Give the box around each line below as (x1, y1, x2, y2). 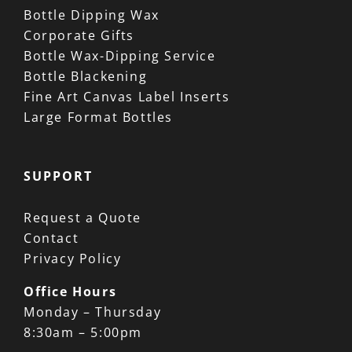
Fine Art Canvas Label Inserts (24, 87, 230, 105)
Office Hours (24, 282, 117, 300)
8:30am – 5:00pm (24, 323, 142, 341)
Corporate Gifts (24, 26, 134, 44)
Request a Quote (24, 208, 141, 226)
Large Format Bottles (24, 108, 173, 126)
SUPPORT (24, 167, 93, 185)
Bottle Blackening (24, 67, 148, 85)
